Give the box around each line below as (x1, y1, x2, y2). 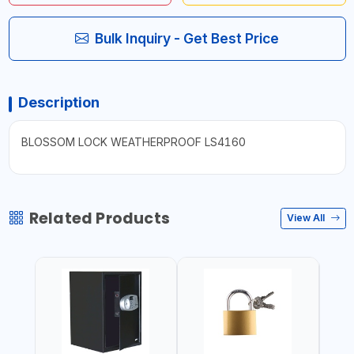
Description (17, 93, 100, 111)
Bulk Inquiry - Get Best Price (95, 29, 279, 47)
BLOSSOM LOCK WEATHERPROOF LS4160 (21, 134, 246, 149)
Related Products (28, 207, 170, 229)
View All (287, 212, 327, 224)
